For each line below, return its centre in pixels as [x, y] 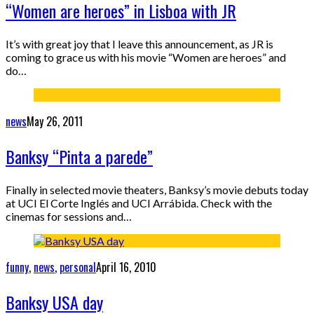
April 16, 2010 [126, 267]
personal [78, 267]
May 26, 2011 [55, 121]
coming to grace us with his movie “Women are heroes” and [146, 57]
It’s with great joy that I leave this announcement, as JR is [139, 43]
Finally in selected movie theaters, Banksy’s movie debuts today [157, 189]
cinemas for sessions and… [69, 216]
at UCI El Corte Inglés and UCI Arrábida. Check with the [139, 203]
